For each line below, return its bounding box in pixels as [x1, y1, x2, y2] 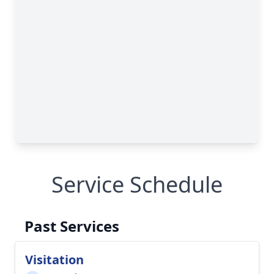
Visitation [25, 251, 84, 268]
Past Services [24, 216, 119, 236]
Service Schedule [51, 169, 223, 199]
